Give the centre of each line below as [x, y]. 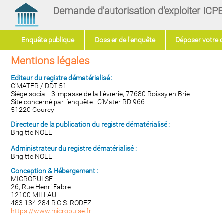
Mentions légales [50, 61]
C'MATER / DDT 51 [39, 86]
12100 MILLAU [33, 195]
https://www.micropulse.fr [51, 211]
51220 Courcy [32, 110]
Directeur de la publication [51, 124]
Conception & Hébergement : [55, 171]
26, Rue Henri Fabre [41, 187]
